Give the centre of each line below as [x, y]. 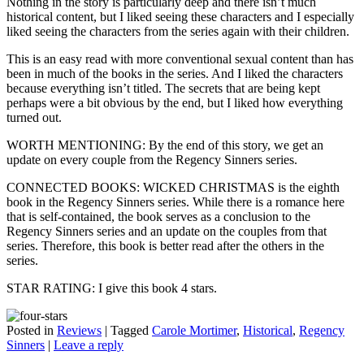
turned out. [34, 117]
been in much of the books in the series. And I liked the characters [175, 73]
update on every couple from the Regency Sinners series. [152, 159]
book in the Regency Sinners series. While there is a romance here [175, 201]
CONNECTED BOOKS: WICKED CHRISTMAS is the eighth [173, 187]
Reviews [79, 330]
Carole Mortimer [194, 330]
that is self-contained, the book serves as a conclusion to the [158, 216]
